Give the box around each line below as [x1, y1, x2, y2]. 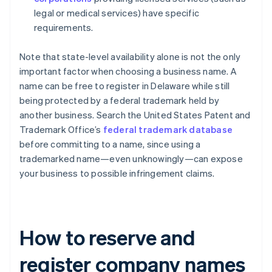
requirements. [34, 21, 93, 34]
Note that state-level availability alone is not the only [19, 50, 241, 63]
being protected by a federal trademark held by [19, 94, 220, 107]
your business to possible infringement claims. [19, 167, 215, 180]
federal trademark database [103, 123, 233, 136]
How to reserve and [19, 224, 196, 251]
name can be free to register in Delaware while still [19, 80, 230, 92]
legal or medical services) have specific [34, 7, 199, 19]
